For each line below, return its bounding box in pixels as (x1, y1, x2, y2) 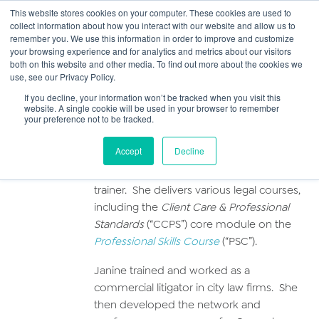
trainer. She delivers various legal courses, (94, 182, 300, 198)
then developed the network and (94, 297, 261, 313)
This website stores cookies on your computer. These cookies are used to (10, 6, 291, 19)
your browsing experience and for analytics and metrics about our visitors (10, 45, 291, 57)
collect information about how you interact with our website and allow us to (10, 19, 296, 31)
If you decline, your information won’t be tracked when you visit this (24, 91, 281, 103)
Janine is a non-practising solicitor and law (94, 165, 303, 181)
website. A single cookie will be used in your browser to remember (24, 102, 279, 114)
